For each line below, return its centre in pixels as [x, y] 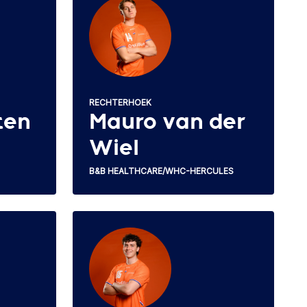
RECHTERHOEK [120, 102]
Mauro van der [167, 122]
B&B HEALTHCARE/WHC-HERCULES [161, 171]
